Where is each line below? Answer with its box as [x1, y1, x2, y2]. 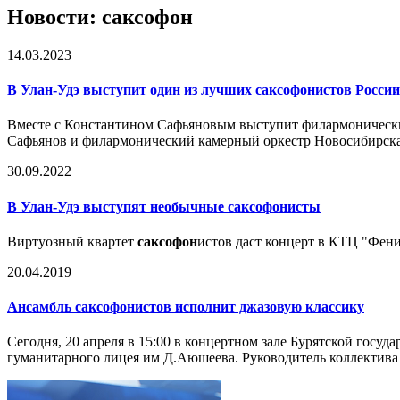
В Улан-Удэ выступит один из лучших [7, 82, 255, 98]
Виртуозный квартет [7, 233, 137, 249]
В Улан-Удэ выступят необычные [7, 198, 228, 214]
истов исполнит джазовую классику [135, 299, 364, 315]
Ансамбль [7, 299, 75, 315]
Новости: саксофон [7, 4, 193, 29]
